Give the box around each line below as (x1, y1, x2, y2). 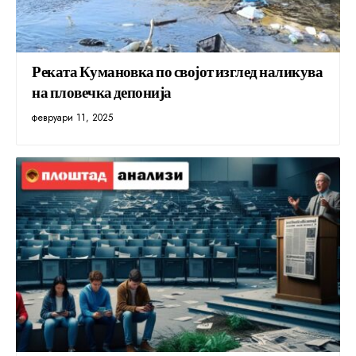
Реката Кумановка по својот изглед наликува (32, 60, 323, 80)
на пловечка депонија (32, 81, 172, 101)
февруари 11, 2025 (32, 110, 114, 125)
